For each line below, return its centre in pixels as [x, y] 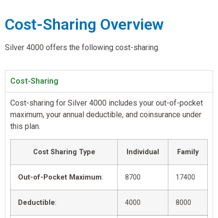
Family [188, 152]
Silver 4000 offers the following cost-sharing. [82, 47]
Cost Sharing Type [64, 152]
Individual [143, 152]
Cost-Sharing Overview [84, 24]
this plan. [25, 126]
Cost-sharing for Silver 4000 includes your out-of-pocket [107, 103]
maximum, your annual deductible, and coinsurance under [106, 114]
